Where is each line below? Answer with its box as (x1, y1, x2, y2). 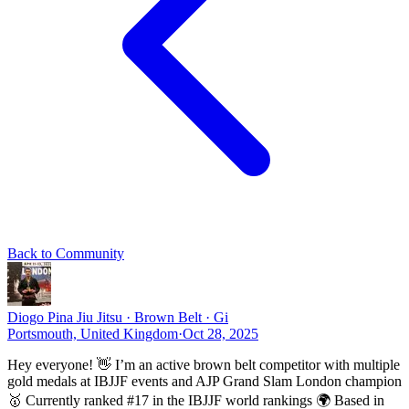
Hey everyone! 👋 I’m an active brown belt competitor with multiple (7, 357, 400, 372)
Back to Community (7, 246, 124, 261)
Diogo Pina (7, 309, 77, 325)
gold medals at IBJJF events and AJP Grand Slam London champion (7, 373, 402, 389)
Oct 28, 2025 (183, 326, 258, 341)
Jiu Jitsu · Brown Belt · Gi (77, 309, 228, 325)
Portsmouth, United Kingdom (7, 326, 178, 341)
